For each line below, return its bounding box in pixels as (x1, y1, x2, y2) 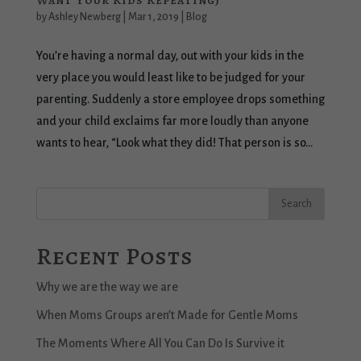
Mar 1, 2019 (127, 11, 179, 23)
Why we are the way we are (35, 280, 178, 294)
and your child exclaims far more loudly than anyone (35, 114, 309, 128)
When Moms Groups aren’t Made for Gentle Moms (35, 309, 298, 322)
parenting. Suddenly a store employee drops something (35, 93, 325, 106)
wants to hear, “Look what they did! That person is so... (35, 136, 313, 150)
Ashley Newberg (48, 11, 121, 23)
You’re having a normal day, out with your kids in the (35, 49, 304, 63)
